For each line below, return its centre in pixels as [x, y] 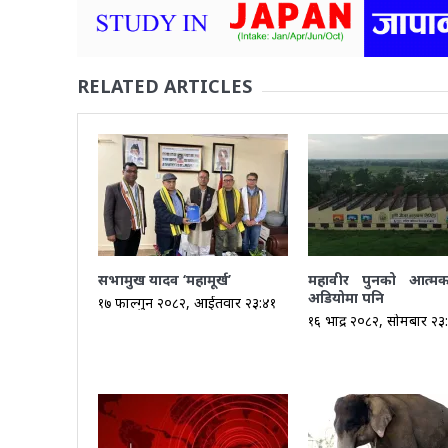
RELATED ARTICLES [164, 85]
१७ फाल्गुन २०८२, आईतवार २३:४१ [186, 302]
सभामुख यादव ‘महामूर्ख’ [164, 279]
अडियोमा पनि [345, 297]
